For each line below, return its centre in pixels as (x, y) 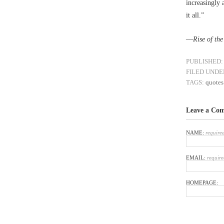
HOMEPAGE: (202, 182)
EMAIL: (196, 157)
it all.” (195, 15)
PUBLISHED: (204, 61)
